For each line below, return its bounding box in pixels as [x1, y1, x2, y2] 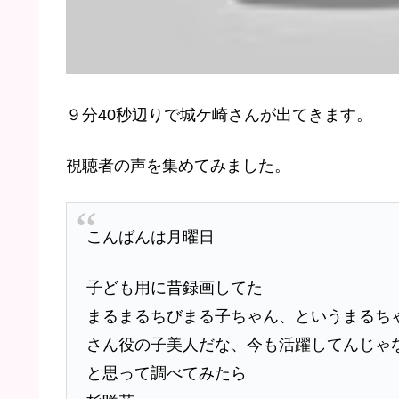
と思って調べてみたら [85, 364, 247, 383]
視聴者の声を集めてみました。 [66, 157, 290, 175]
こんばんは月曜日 [85, 227, 215, 246]
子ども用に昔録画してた [85, 279, 263, 297]
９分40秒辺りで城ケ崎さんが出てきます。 [66, 105, 372, 124]
